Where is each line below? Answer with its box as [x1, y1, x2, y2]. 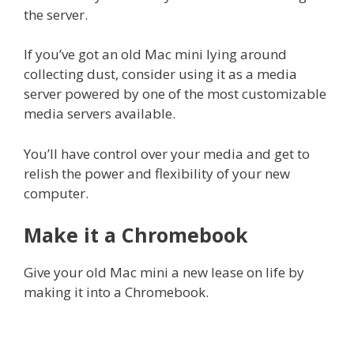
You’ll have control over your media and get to [24, 144, 310, 163]
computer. [24, 183, 88, 202]
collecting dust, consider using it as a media [24, 65, 297, 84]
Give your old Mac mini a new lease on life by [24, 263, 304, 282]
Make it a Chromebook [24, 221, 248, 249]
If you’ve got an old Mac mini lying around [24, 45, 287, 64]
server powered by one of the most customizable [24, 85, 326, 104]
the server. [24, 5, 88, 24]
